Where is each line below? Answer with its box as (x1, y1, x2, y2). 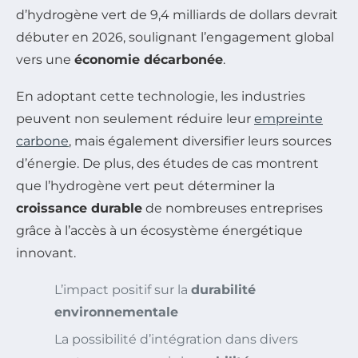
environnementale (54, 304, 178, 320)
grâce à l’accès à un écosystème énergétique (16, 223, 303, 239)
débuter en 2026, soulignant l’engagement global (16, 30, 334, 46)
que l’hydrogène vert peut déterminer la (16, 178, 275, 194)
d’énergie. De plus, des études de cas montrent (16, 156, 319, 172)
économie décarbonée (74, 52, 223, 68)
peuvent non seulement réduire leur (16, 111, 254, 127)
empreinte (254, 111, 323, 127)
